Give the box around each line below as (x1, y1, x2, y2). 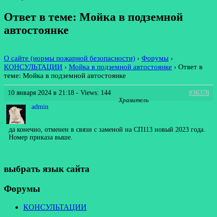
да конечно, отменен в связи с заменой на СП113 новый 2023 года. (9, 125, 205, 133)
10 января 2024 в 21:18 (8, 89, 74, 96)
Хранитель (119, 97, 149, 104)
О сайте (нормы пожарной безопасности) (4, 53, 135, 62)
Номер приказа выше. (9, 133, 73, 141)
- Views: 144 (74, 89, 111, 96)
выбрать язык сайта (4, 163, 90, 174)
